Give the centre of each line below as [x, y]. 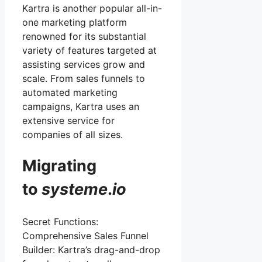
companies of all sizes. [73, 134]
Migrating [59, 166]
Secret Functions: [60, 221]
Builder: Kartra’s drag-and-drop [91, 249]
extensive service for [68, 120]
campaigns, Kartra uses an [81, 106]
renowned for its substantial [84, 36]
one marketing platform [75, 22]
